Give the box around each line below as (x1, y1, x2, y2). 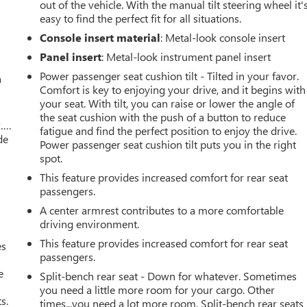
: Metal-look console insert (160, 29, 286, 45)
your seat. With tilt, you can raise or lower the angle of (40, 95, 295, 110)
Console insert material (40, 29, 161, 45)
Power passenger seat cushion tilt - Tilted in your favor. (40, 68, 299, 83)
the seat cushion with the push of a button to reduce (40, 109, 286, 124)
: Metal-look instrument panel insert (101, 49, 271, 64)
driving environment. (40, 216, 140, 231)
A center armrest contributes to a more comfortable (40, 202, 284, 217)
